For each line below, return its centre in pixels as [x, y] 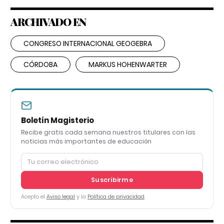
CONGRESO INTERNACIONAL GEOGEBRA [88, 43]
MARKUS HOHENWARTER [128, 64]
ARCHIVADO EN [48, 21]
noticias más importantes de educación [86, 141]
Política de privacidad [116, 196]
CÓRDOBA [40, 64]
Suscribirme [112, 179]
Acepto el [34, 196]
